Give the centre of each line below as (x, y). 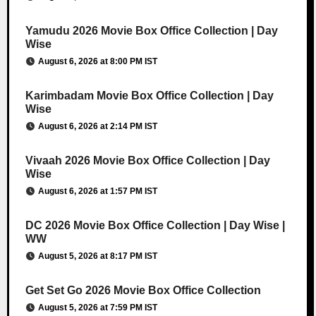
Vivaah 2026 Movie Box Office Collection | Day (147, 160)
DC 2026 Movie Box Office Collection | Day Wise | (155, 225)
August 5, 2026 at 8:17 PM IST (97, 256)
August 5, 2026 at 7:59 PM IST (97, 307)
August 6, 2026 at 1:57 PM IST (97, 191)
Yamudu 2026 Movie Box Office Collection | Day (151, 30)
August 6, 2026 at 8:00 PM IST (97, 61)
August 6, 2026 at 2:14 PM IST (97, 126)
